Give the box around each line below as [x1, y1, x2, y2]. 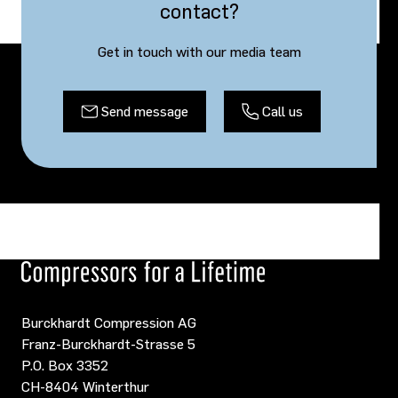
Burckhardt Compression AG [21, 311, 196, 332]
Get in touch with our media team [97, 40, 301, 61]
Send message [100, 100, 188, 122]
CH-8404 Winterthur [21, 375, 149, 396]
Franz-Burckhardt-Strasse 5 [21, 332, 195, 354]
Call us [261, 100, 303, 122]
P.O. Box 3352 [21, 354, 108, 375]
